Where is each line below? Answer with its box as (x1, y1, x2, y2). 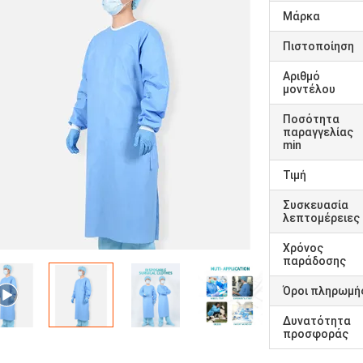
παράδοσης (283, 254, 346, 267)
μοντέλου (283, 83, 335, 96)
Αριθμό (283, 70, 320, 83)
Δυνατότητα (283, 314, 351, 327)
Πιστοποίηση (283, 40, 354, 53)
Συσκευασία (283, 199, 348, 211)
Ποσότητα (283, 113, 340, 126)
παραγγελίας (283, 126, 353, 139)
